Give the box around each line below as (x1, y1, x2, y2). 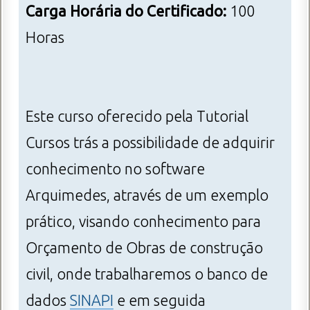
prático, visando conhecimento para (26, 213, 261, 230)
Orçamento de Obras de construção (26, 239, 263, 257)
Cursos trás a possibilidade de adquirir (26, 134, 275, 152)
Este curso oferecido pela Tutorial (26, 108, 248, 125)
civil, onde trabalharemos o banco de (26, 266, 268, 283)
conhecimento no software (26, 161, 205, 178)
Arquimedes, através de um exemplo (26, 187, 268, 204)
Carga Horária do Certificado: (26, 3, 230, 20)
